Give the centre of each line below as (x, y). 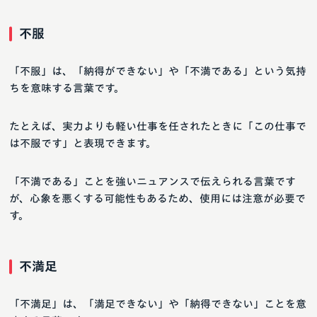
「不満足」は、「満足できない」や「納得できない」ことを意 (158, 304)
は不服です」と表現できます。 (83, 144)
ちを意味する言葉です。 (67, 88)
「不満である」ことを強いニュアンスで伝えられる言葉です (152, 182)
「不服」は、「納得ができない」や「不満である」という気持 (158, 71)
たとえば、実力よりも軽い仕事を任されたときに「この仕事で (158, 127)
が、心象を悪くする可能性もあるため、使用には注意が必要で (157, 199)
